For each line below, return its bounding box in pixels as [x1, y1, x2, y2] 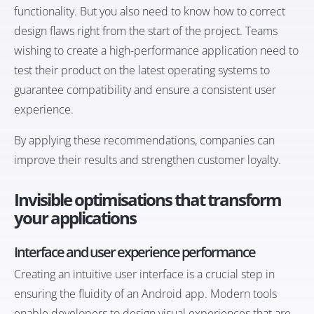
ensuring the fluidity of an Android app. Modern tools [14, 286, 277, 302]
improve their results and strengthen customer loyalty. [14, 152, 281, 168]
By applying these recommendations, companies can [14, 132, 275, 149]
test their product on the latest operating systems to [14, 62, 270, 78]
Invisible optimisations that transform [14, 188, 281, 212]
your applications [14, 206, 136, 230]
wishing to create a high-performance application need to [14, 43, 299, 59]
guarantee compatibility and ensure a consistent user [14, 82, 276, 98]
